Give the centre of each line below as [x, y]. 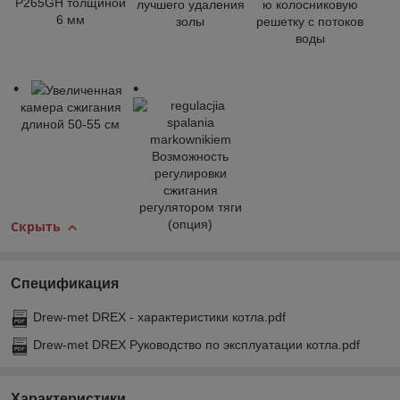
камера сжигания [71, 107]
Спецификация [65, 283]
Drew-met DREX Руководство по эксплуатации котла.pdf [196, 344]
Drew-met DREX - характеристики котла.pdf [159, 317]
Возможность [190, 156]
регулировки [190, 173]
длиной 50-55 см [71, 124]
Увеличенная [84, 90]
